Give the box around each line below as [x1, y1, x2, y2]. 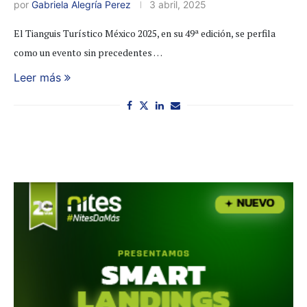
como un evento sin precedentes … [14, 46, 162, 59]
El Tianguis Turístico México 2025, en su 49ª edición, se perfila [14, 27, 275, 40]
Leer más [14, 71, 61, 84]
